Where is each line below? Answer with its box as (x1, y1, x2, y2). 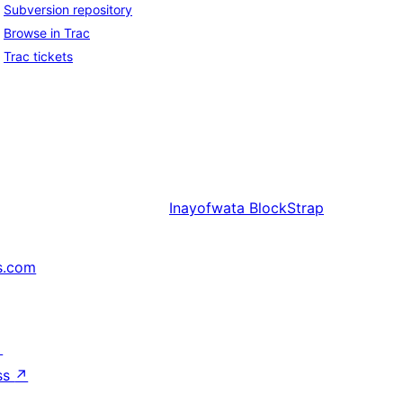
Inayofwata (169, 198, 245, 217)
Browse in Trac (4, 24, 90, 40)
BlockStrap (249, 198, 324, 217)
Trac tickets (4, 48, 73, 64)
